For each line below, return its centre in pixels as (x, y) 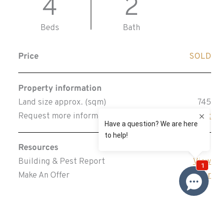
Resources (38, 148)
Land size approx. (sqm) (62, 102)
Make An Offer (44, 175)
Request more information (67, 116)
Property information (60, 89)
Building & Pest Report (61, 162)
